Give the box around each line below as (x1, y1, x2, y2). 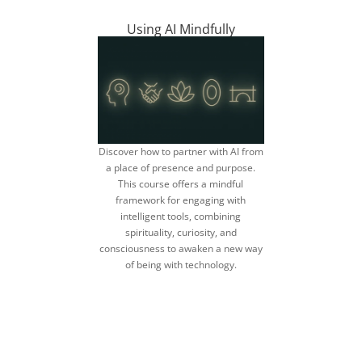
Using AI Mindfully (126, 19, 235, 38)
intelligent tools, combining (120, 209, 242, 223)
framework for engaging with (116, 193, 246, 207)
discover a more (120, 298, 242, 320)
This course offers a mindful (118, 177, 244, 191)
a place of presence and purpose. (106, 161, 256, 175)
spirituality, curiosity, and (124, 225, 237, 239)
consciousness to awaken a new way (99, 242, 263, 255)
